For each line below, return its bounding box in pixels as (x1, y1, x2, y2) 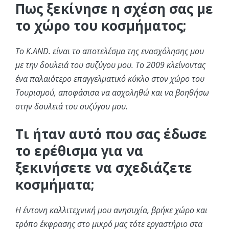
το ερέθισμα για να (15, 142, 143, 161)
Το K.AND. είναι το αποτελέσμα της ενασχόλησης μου (15, 45, 204, 57)
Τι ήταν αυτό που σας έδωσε (15, 125, 207, 144)
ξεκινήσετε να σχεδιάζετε (15, 158, 192, 177)
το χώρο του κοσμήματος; (15, 16, 186, 35)
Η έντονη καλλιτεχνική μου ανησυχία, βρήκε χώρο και (15, 204, 208, 216)
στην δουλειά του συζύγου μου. (15, 101, 128, 112)
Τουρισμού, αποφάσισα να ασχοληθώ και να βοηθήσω (15, 87, 209, 99)
